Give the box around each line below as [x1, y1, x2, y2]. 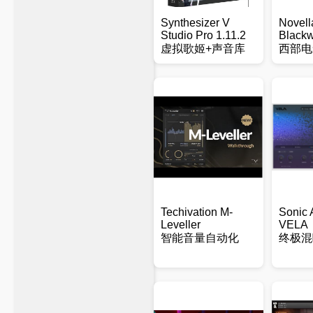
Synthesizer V [161, 17, 230, 29]
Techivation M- [161, 206, 233, 218]
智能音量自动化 [161, 232, 239, 244]
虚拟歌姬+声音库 [161, 43, 245, 54]
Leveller [161, 219, 201, 231]
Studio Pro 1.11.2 [161, 29, 246, 41]
